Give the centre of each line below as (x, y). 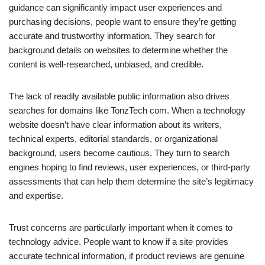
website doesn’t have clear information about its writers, (115, 125)
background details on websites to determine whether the (118, 50)
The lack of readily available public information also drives (119, 96)
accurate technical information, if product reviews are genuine (127, 256)
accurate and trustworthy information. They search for (112, 36)
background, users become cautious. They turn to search (119, 153)
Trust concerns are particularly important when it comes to (121, 228)
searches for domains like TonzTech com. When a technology (127, 111)
